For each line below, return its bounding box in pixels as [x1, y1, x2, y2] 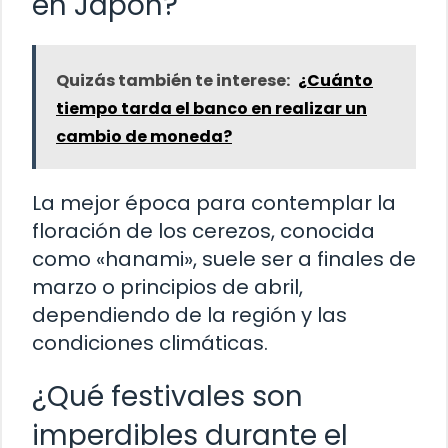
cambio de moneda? [56, 125, 232, 149]
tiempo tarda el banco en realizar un [56, 97, 367, 121]
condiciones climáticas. [32, 329, 268, 358]
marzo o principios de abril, [32, 273, 303, 302]
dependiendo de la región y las [32, 301, 347, 330]
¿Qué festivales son [32, 377, 303, 417]
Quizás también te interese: [56, 69, 290, 93]
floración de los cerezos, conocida [32, 217, 375, 246]
